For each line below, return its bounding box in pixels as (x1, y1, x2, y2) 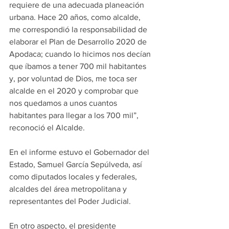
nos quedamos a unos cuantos (9, 99, 119, 107)
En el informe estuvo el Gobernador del (9, 148, 151, 156)
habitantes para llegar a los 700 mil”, (9, 111, 141, 120)
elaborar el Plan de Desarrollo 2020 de (9, 37, 149, 46)
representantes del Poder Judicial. (9, 197, 131, 205)
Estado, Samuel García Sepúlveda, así (9, 160, 144, 169)
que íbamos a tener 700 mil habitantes (9, 62, 148, 71)
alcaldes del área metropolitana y (9, 185, 129, 193)
